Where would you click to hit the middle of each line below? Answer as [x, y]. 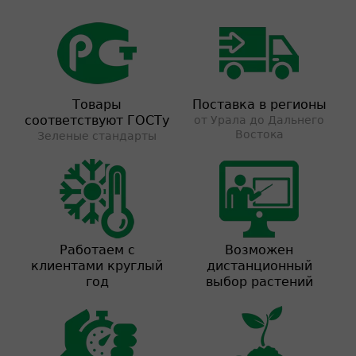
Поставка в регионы [259, 104]
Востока [259, 134]
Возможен [259, 250]
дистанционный [259, 266]
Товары [97, 104]
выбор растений [259, 282]
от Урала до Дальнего [259, 120]
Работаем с [97, 250]
